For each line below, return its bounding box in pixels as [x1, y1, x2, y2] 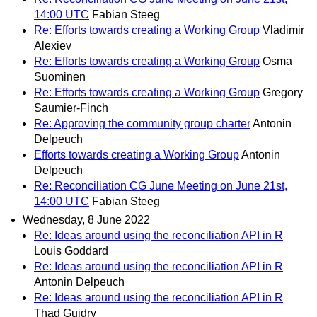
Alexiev [34, 40, 71, 52]
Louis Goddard [34, 244, 108, 257]
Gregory [263, 86, 303, 99]
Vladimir [263, 24, 304, 37]
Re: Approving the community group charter [34, 117, 250, 130]
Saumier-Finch [34, 102, 108, 115]
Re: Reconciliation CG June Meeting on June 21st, [34, 180, 287, 192]
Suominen [34, 71, 86, 83]
